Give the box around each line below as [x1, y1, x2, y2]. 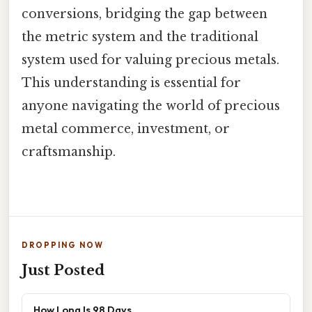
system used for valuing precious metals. [22, 52, 279, 68]
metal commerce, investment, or [22, 121, 230, 137]
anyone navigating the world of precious [22, 98, 280, 114]
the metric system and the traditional [22, 29, 258, 45]
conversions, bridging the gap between [22, 6, 267, 22]
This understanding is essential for [22, 75, 241, 91]
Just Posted [22, 261, 104, 279]
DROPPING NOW [22, 240, 104, 250]
